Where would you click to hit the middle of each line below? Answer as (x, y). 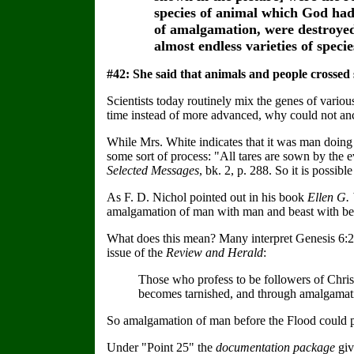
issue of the (136, 253)
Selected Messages (153, 171)
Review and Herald (215, 253)
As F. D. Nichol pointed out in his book (207, 198)
